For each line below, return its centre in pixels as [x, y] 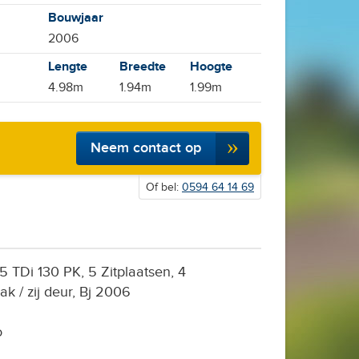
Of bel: [164, 188]
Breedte [142, 67]
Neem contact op [146, 148]
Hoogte [212, 67]
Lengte [68, 67]
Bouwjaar [76, 18]
